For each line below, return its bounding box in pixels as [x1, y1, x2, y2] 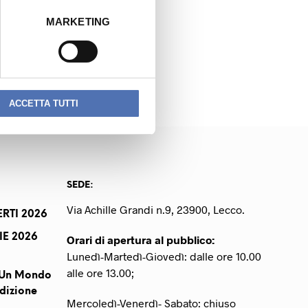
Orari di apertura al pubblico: [67, 233, 214, 246]
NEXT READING [44, 35, 114, 44]
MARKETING [46, 16, 110, 28]
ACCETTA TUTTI [8, 98, 78, 109]
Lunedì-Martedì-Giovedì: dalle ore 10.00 [67, 250, 261, 263]
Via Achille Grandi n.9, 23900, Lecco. [67, 203, 245, 216]
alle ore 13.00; [67, 266, 134, 279]
